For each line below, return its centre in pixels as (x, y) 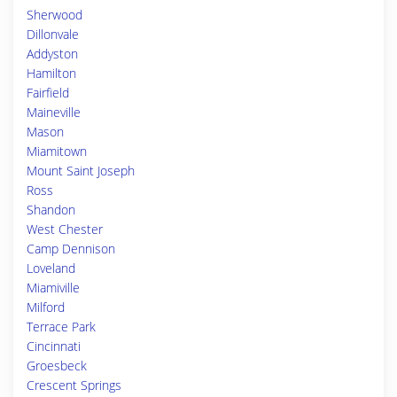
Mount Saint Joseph (81, 171)
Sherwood (54, 15)
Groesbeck (57, 366)
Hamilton (51, 73)
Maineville (54, 112)
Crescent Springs (74, 385)
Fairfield (48, 93)
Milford (46, 307)
